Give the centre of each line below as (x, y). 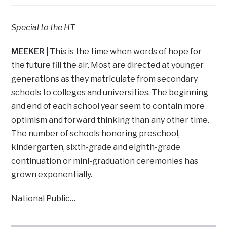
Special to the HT (43, 28)
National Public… (44, 199)
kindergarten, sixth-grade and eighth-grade (96, 147)
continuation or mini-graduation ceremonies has (105, 161)
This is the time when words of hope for (126, 52)
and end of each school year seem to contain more (108, 106)
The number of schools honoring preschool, (96, 134)
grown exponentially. (52, 175)
